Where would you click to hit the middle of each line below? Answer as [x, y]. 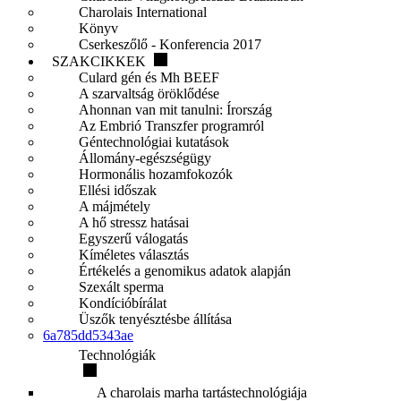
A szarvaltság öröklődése [149, 94]
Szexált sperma [121, 287]
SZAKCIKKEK [101, 61]
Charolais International [143, 12]
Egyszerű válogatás [133, 239]
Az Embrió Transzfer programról [171, 126]
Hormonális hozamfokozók [156, 174]
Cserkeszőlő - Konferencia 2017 [170, 44]
